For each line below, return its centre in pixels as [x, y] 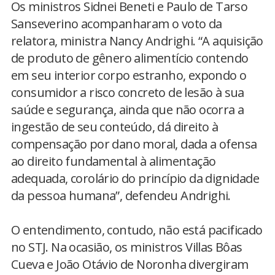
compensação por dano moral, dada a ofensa [134, 144]
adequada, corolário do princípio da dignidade [135, 178]
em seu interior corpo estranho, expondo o [129, 75]
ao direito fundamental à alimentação [114, 161]
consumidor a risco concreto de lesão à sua [128, 92]
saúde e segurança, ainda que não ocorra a [128, 110]
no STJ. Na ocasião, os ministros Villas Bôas [127, 247]
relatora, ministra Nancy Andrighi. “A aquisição [137, 41]
